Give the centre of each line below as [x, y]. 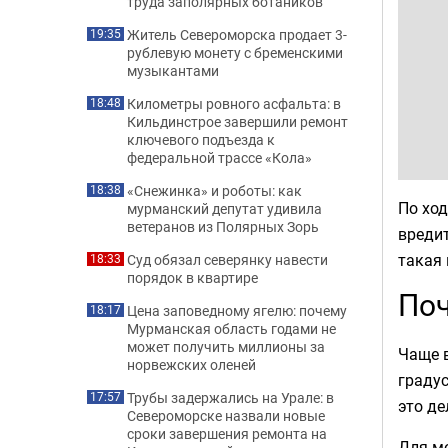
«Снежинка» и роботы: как [214, 190]
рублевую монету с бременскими [235, 52]
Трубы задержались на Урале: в [230, 397]
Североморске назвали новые [226, 415]
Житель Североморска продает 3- [237, 34]
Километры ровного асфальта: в [234, 103]
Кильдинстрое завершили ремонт [237, 121]
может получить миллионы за [226, 346]
